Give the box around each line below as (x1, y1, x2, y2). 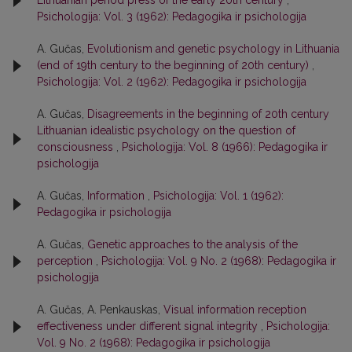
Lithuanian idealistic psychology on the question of (37, 124, 295, 137)
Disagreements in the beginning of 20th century (87, 108, 329, 120)
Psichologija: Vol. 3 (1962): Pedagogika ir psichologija (37, 10, 306, 23)
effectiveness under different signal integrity (37, 320, 261, 332)
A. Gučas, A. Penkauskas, (37, 303, 163, 316)
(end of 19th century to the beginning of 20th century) (37, 59, 312, 71)
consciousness (37, 141, 116, 153)
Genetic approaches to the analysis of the (87, 238, 298, 251)
